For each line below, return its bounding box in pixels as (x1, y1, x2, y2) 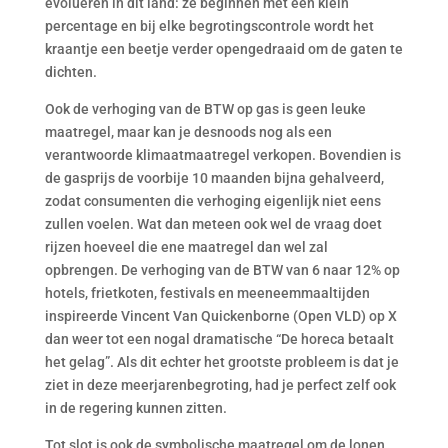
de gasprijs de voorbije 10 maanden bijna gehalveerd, (44, 170, 384, 186)
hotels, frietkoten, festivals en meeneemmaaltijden (44, 285, 370, 301)
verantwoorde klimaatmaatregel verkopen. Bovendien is (44, 147, 401, 163)
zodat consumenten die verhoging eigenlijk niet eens (44, 193, 381, 209)
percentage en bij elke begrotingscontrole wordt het (44, 18, 374, 34)
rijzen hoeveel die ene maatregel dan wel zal (44, 239, 328, 255)
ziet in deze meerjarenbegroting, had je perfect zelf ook (44, 377, 396, 393)
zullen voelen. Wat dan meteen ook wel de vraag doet (44, 216, 382, 232)
